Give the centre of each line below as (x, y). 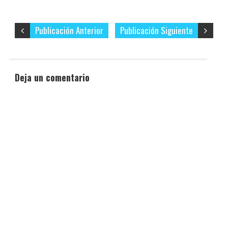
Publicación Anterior (69, 31)
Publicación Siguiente (156, 31)
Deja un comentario (52, 78)
